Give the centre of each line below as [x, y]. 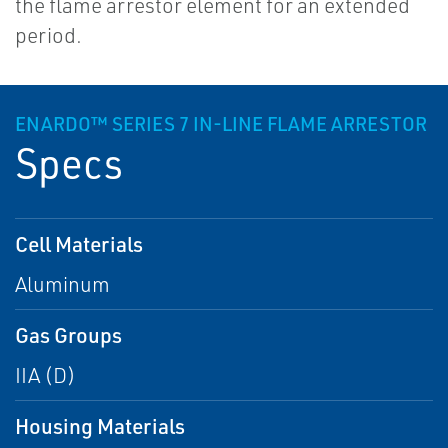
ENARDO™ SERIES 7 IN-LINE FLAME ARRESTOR [221, 124]
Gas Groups [68, 334]
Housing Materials [100, 425]
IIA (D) [45, 375]
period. [48, 35]
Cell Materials [79, 243]
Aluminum [62, 284]
